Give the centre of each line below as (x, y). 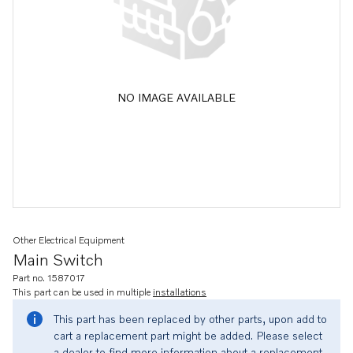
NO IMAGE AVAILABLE (176, 97)
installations (180, 292)
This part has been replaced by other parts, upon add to (190, 319)
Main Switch (58, 259)
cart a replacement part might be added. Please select (188, 335)
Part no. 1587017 (49, 278)
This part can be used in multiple (83, 292)
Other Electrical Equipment (69, 240)
